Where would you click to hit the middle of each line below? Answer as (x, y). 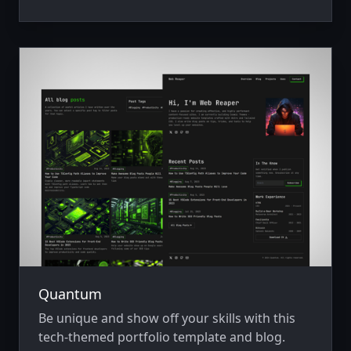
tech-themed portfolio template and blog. (162, 337)
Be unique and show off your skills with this (167, 318)
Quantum (70, 294)
